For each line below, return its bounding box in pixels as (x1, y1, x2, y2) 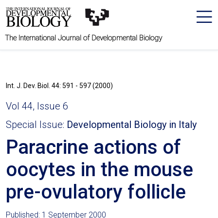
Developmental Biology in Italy (67, 119, 197, 130)
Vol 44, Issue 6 (6, 100, 68, 112)
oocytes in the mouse (6, 158, 193, 181)
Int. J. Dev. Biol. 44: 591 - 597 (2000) (6, 82, 113, 90)
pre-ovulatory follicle (6, 181, 186, 203)
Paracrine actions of (6, 136, 181, 159)
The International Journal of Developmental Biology (5, 34, 162, 42)
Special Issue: (6, 119, 67, 130)
